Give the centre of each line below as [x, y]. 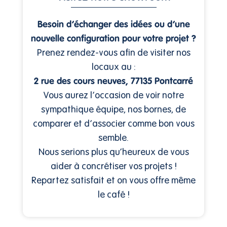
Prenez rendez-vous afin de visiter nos [113, 52]
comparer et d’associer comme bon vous [113, 123]
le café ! [113, 194]
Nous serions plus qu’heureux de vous [113, 152]
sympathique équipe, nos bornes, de [113, 109]
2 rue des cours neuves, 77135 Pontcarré [113, 81]
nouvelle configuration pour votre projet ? [113, 38]
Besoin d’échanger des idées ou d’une [113, 24]
